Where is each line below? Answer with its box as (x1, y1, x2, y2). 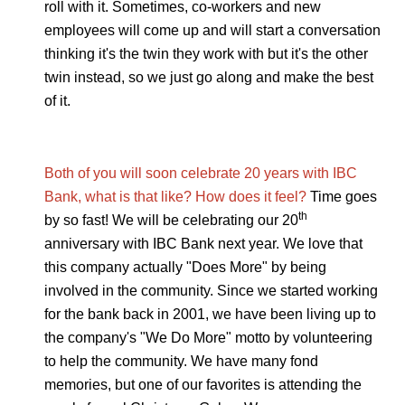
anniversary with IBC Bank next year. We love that (43, 236, 363, 252)
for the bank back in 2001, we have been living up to (43, 306, 376, 323)
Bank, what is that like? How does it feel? (43, 189, 306, 205)
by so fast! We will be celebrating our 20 (43, 212, 298, 229)
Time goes (309, 189, 377, 205)
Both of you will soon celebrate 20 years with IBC (43, 165, 357, 182)
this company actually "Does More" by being (43, 259, 326, 276)
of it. (43, 93, 71, 109)
